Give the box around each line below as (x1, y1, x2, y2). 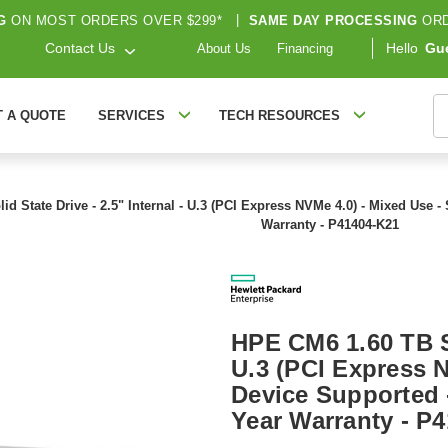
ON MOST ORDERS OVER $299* (6, 12, 227, 28)
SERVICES (97, 108, 165, 123)
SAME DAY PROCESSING (248, 12, 418, 28)
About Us (197, 41, 251, 57)
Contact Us (45, 40, 116, 57)
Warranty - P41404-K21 (261, 216, 400, 232)
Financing (277, 41, 333, 57)
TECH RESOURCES (218, 108, 340, 123)
